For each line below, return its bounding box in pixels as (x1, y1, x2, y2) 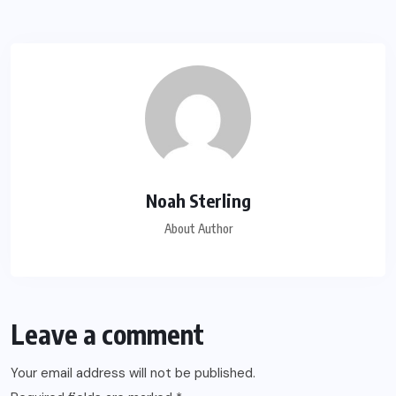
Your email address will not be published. (11, 364, 255, 383)
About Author (164, 221, 232, 237)
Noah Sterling (145, 189, 251, 212)
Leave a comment (11, 317, 204, 352)
